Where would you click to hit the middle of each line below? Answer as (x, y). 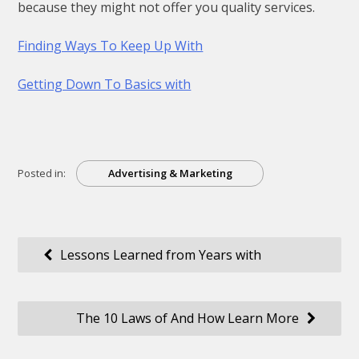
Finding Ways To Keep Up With (111, 46)
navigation (62, 280)
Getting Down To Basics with (105, 85)
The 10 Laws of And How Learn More (188, 319)
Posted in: (42, 173)
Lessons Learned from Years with (160, 255)
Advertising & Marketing (170, 173)
